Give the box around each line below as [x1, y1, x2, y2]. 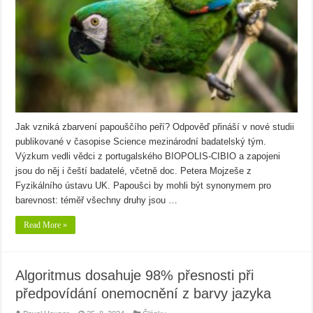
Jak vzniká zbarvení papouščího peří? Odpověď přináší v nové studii [15, 121, 295, 132]
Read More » [24, 219, 68, 230]
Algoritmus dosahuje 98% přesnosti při [15, 267, 254, 283]
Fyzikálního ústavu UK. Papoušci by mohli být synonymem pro [15, 180, 272, 191]
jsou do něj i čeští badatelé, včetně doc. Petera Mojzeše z [15, 165, 252, 176]
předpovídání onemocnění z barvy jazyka [15, 285, 272, 301]
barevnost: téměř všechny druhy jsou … [15, 194, 178, 205]
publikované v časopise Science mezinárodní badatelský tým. [15, 136, 267, 147]
